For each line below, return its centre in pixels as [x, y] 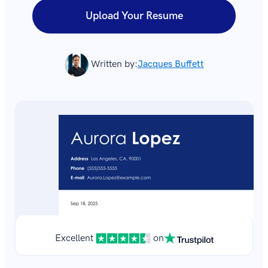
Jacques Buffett [170, 64]
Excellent [74, 238]
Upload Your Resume [134, 16]
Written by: [114, 64]
